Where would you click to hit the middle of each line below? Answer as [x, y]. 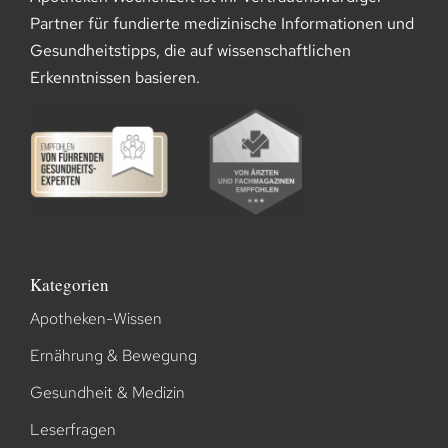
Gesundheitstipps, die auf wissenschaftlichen [190, 50]
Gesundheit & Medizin [107, 393]
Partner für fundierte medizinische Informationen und [221, 23]
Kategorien [69, 285]
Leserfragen [72, 430]
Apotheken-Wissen [95, 319]
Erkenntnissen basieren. [114, 77]
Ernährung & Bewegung [113, 356]
